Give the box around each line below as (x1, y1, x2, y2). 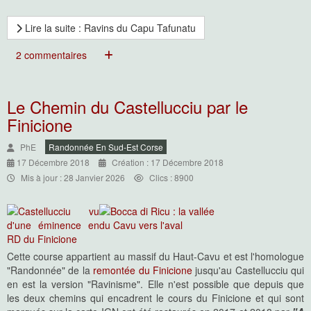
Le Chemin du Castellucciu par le (7, 94, 248, 119)
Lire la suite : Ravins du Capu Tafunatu (22, 21, 196, 35)
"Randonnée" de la (7, 263, 94, 277)
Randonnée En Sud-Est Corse (49, 141, 163, 153)
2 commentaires (16, 48, 87, 62)
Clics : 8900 (149, 171, 194, 183)
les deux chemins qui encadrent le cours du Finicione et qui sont (7, 291, 304, 305)
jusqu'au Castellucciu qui (192, 263, 304, 277)
